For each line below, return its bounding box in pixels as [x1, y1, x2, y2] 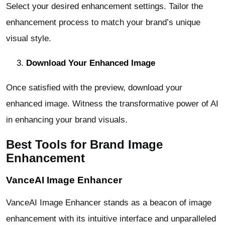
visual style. [6, 33, 51, 43]
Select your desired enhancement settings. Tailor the [6, 1, 203, 11]
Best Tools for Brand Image [6, 138, 163, 152]
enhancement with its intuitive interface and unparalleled [6, 214, 216, 224]
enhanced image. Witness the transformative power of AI [6, 98, 218, 108]
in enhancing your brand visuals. [6, 115, 128, 125]
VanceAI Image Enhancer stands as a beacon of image [6, 198, 211, 208]
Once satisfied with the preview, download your [6, 82, 182, 92]
